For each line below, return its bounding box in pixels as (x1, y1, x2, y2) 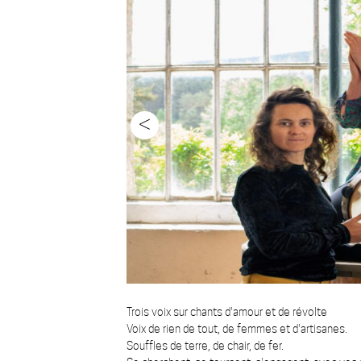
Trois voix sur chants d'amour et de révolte (127, 305, 327, 318)
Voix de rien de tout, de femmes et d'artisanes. (127, 322, 347, 335)
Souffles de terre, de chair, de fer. (127, 339, 284, 352)
